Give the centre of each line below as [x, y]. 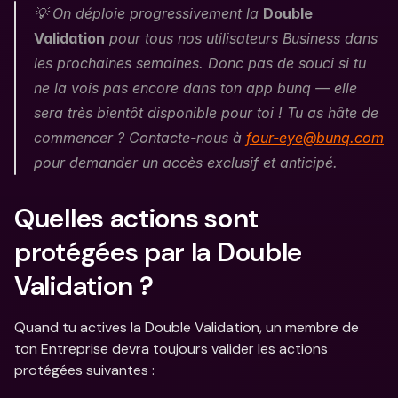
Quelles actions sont [136, 218]
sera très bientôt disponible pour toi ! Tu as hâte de [206, 113]
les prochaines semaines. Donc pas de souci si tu [200, 63]
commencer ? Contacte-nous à [140, 138]
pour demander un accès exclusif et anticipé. [188, 163]
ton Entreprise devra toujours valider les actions [171, 349]
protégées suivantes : [86, 370]
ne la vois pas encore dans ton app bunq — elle [195, 88]
